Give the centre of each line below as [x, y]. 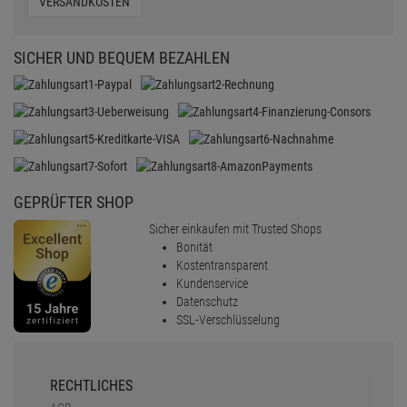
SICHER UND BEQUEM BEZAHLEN [122, 57]
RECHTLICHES [91, 385]
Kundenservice [213, 283]
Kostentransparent [223, 265]
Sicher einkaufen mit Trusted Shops [236, 228]
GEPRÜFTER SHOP [74, 202]
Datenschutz [208, 301]
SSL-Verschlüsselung [228, 319]
